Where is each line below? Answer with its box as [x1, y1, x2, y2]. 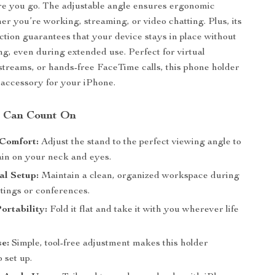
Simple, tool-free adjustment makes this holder [9, 239, 209, 249]
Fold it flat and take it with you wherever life [47, 205, 239, 215]
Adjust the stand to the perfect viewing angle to [39, 137, 242, 147]
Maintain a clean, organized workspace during [39, 171, 240, 181]
